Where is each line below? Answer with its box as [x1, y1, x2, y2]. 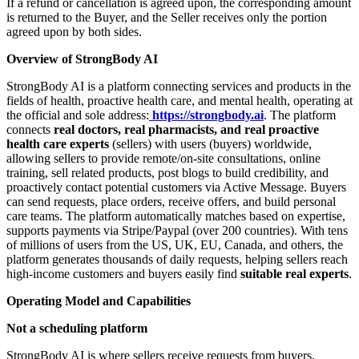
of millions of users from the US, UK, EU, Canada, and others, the [6, 238, 343, 252]
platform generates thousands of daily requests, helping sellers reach [6, 252, 348, 267]
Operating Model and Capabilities [6, 294, 191, 309]
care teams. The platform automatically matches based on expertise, [6, 209, 345, 224]
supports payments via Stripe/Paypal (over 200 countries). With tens [6, 224, 348, 238]
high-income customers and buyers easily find [6, 267, 240, 281]
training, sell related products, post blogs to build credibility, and [6, 166, 329, 180]
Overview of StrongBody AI [6, 52, 158, 67]
